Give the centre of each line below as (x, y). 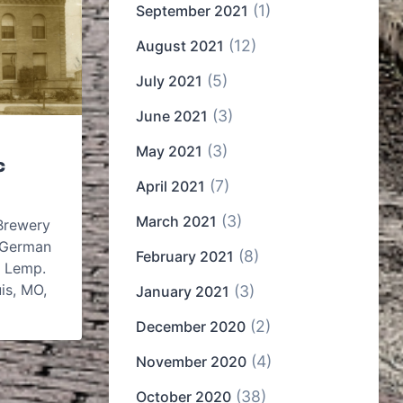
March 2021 (176, 222)
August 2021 (180, 46)
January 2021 (183, 292)
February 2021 (185, 257)
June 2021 (172, 116)
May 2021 (169, 152)
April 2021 (170, 187)
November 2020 (191, 362)
